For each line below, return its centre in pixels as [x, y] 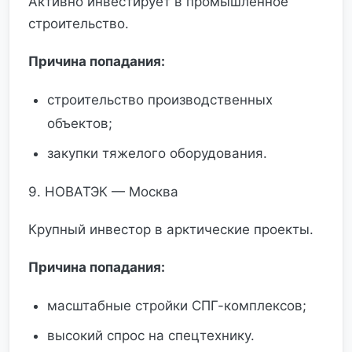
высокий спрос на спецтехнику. [151, 335]
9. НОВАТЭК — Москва [103, 192]
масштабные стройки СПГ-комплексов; [177, 306]
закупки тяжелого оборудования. [157, 153]
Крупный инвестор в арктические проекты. [171, 229]
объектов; [80, 123]
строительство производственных [160, 100]
